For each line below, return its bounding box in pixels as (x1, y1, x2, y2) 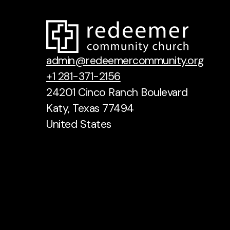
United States (46, 117, 111, 132)
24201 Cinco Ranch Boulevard (46, 85, 188, 100)
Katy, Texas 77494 (46, 101, 134, 116)
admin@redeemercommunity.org (46, 53, 204, 68)
